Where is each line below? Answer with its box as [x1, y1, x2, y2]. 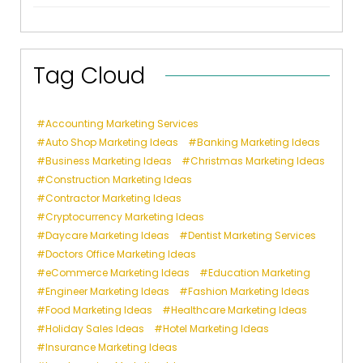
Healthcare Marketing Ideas [171, 303, 307, 318]
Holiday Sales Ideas [45, 322, 144, 336]
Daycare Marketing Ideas [45, 228, 169, 243]
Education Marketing [208, 266, 310, 280]
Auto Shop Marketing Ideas [45, 135, 178, 150]
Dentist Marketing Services [188, 228, 316, 243]
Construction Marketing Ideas [45, 173, 192, 187]
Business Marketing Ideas [45, 154, 172, 169]
